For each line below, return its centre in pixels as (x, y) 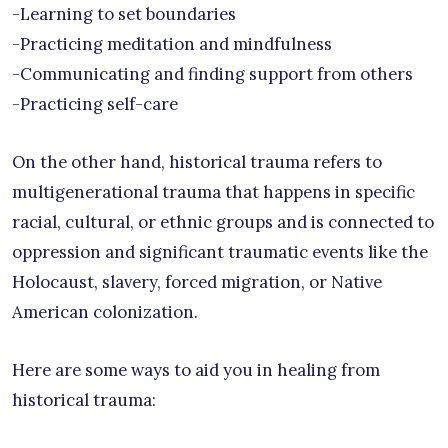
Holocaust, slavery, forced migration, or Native (197, 281)
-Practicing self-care (95, 103)
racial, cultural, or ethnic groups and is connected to (223, 221)
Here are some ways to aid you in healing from (196, 369)
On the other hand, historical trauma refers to (197, 161)
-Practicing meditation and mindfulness (172, 43)
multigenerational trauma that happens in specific (213, 191)
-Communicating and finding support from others (212, 73)
